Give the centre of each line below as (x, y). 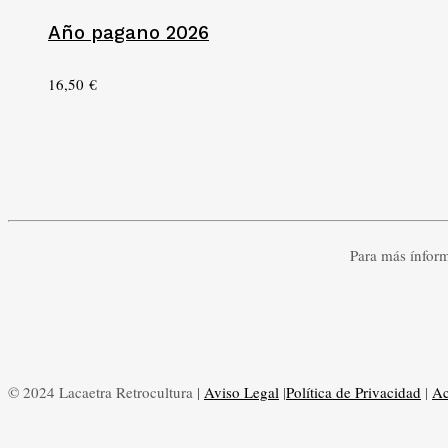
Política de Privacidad (353, 391)
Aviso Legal (241, 391)
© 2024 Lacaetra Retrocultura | (106, 391)
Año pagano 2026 (128, 33)
